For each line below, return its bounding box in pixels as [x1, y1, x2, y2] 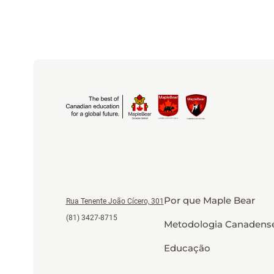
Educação [163, 242, 210, 254]
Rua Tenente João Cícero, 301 [65, 196, 164, 206]
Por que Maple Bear [163, 194, 255, 206]
